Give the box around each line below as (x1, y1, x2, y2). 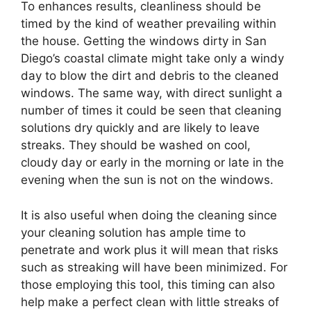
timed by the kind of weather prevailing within (21, 17, 276, 31)
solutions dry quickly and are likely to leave (21, 121, 260, 135)
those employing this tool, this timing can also (21, 277, 275, 292)
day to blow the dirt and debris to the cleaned (21, 69, 279, 83)
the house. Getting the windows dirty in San (21, 34, 267, 49)
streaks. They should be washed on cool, (21, 138, 251, 153)
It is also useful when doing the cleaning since (21, 208, 277, 222)
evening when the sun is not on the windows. (21, 173, 274, 187)
